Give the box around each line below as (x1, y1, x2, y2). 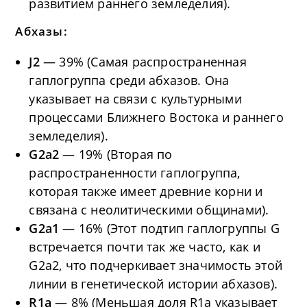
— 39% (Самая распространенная (43, 53, 247, 70)
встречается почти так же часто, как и (29, 238, 260, 255)
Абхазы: (15, 23, 68, 39)
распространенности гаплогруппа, (29, 164, 241, 181)
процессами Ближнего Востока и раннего (29, 108, 284, 125)
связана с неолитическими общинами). (29, 201, 269, 218)
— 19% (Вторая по (62, 145, 173, 162)
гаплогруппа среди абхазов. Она (29, 71, 230, 88)
